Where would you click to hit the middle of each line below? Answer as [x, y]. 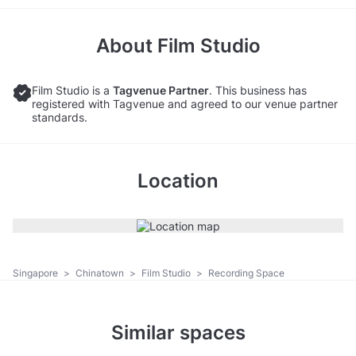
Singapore [37, 273]
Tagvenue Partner [161, 90]
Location [178, 180]
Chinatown [101, 273]
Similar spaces [178, 333]
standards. [60, 117]
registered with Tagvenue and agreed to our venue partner [185, 103]
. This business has [258, 90]
